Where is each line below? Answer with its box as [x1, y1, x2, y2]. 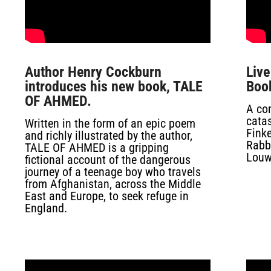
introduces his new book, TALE [24, 78, 203, 95]
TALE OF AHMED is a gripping [24, 140, 169, 155]
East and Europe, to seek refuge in [24, 189, 189, 203]
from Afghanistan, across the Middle [24, 177, 201, 191]
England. [24, 201, 67, 215]
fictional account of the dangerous [24, 152, 191, 167]
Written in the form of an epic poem [24, 116, 195, 131]
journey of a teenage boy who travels [24, 165, 201, 179]
